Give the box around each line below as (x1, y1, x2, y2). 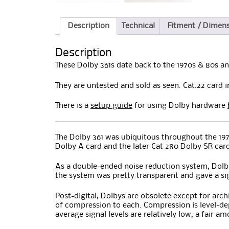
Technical (122, 22, 155, 30)
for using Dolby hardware (132, 102, 227, 109)
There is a (55, 102, 90, 109)
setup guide (90, 102, 132, 109)
